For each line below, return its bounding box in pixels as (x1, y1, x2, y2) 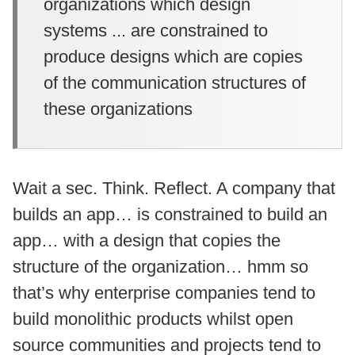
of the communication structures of (44, 72, 306, 93)
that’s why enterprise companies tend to (13, 282, 315, 303)
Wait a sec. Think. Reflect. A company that (13, 177, 335, 198)
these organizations (44, 98, 193, 119)
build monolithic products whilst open (13, 308, 293, 329)
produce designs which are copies (44, 46, 303, 67)
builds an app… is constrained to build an (13, 204, 327, 224)
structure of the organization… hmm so (13, 256, 308, 277)
